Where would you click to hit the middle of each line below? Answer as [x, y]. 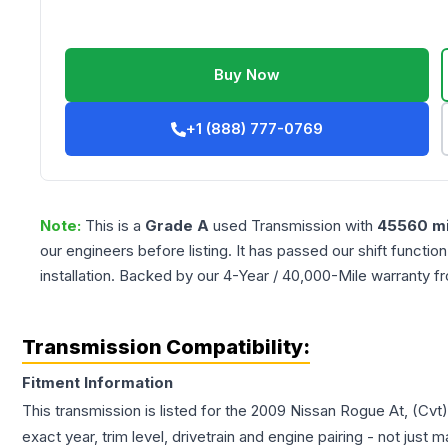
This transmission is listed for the [136, 411]
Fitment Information [97, 383]
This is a [115, 226]
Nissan [313, 411]
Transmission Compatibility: [166, 347]
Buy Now [247, 75]
